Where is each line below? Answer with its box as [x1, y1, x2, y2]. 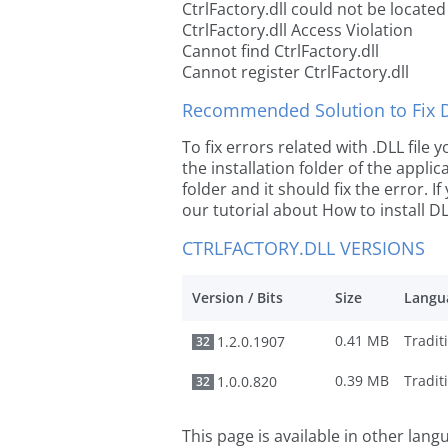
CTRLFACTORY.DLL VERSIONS [182, 236, 425, 260]
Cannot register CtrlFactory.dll [182, 61, 409, 83]
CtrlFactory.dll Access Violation [182, 19, 413, 41]
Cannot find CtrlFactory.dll [182, 40, 379, 62]
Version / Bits [192, 288, 283, 307]
